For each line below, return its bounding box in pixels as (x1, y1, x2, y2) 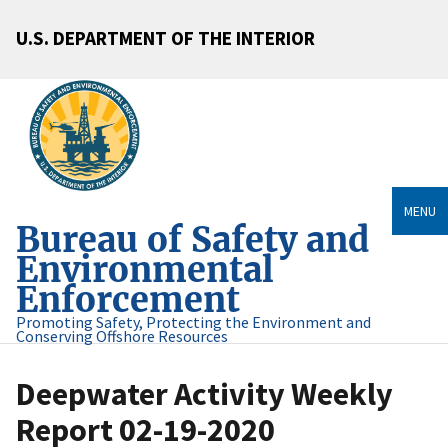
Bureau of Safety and (16, 218, 369, 262)
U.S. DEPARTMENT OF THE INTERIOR (16, 25, 315, 50)
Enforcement (16, 278, 240, 322)
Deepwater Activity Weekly (16, 374, 393, 415)
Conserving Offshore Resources (16, 326, 228, 347)
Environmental (16, 248, 274, 292)
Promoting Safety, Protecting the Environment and (16, 312, 371, 333)
